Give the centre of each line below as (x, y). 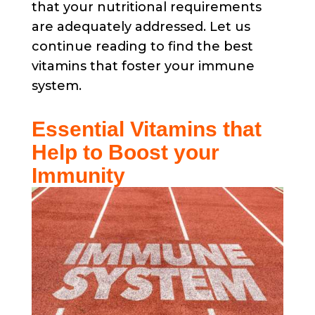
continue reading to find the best (142, 46)
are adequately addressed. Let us (141, 26)
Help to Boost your (125, 152)
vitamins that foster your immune (143, 66)
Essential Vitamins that (146, 129)
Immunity (78, 175)
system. (56, 85)
